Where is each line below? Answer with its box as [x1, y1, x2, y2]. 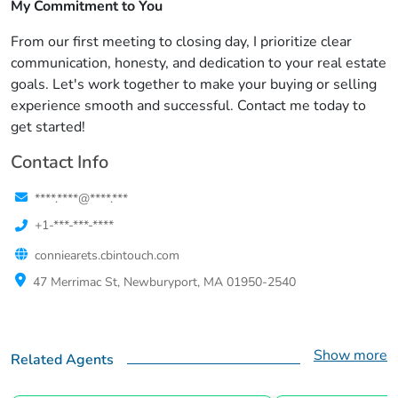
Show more [314, 346, 387, 365]
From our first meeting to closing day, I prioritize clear [11, 32, 352, 52]
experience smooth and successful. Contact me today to [11, 96, 366, 115]
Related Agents [11, 350, 114, 370]
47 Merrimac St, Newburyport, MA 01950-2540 [33, 274, 296, 291]
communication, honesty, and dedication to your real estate [11, 53, 386, 73]
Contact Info [11, 150, 108, 174]
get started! [11, 117, 85, 137]
